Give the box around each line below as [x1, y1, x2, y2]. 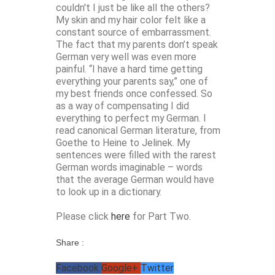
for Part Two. [130, 211, 191, 223]
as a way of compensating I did [56, 100, 189, 112]
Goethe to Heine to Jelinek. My [56, 137, 190, 149]
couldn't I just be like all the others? [56, 2, 210, 14]
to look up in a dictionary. [56, 186, 161, 198]
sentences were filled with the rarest [56, 149, 216, 161]
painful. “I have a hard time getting [56, 63, 203, 76]
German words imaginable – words [56, 161, 203, 174]
